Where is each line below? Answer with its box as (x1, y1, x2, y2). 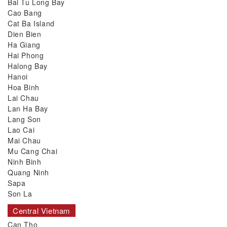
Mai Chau (8, 135, 41, 146)
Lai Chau (8, 93, 39, 103)
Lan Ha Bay (8, 103, 48, 114)
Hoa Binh (8, 82, 40, 93)
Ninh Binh (8, 157, 42, 167)
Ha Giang (8, 40, 41, 50)
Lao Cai (8, 125, 35, 135)
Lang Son (8, 114, 41, 125)
